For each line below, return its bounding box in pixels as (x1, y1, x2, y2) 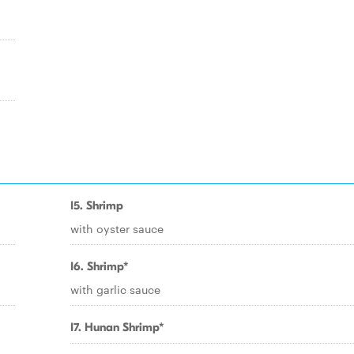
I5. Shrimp (70, 198, 123, 213)
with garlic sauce (70, 281, 160, 297)
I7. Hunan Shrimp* (70, 320, 164, 334)
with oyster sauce (70, 220, 164, 236)
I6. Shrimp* (70, 259, 129, 273)
